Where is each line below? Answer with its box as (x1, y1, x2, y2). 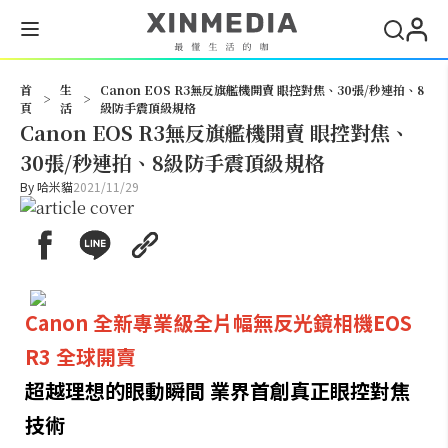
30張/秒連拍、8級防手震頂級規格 (20, 148, 324, 177)
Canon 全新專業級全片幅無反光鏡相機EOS (25, 308, 412, 337)
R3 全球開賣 (25, 342, 136, 371)
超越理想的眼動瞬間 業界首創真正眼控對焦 (25, 376, 410, 405)
